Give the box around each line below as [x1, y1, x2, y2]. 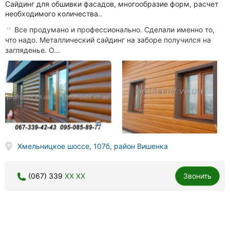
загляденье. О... [5, 45, 60, 54]
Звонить [183, 171, 212, 181]
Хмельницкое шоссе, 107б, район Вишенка [17, 142, 168, 151]
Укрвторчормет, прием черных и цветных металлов [187, 213, 194, 224]
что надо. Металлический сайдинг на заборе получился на [5, 35, 211, 44]
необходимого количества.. [5, 9, 102, 18]
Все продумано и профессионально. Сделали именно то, [12, 25, 215, 34]
